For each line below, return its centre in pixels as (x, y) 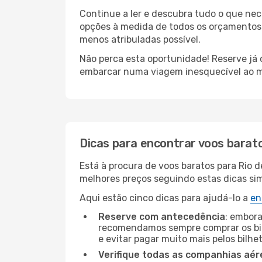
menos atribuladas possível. (140, 39)
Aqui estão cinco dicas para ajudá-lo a (165, 198)
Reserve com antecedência (162, 217)
